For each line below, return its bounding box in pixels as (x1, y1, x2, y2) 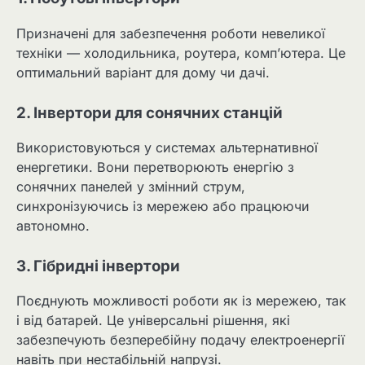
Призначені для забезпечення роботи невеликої (16, 24, 325, 42)
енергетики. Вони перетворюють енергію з (16, 158, 294, 175)
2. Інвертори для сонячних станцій (16, 103, 283, 122)
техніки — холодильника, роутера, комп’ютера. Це (16, 44, 345, 61)
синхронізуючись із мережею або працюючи (16, 197, 310, 214)
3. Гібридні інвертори (16, 256, 180, 275)
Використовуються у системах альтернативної (16, 139, 318, 156)
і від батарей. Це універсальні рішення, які (16, 311, 290, 328)
